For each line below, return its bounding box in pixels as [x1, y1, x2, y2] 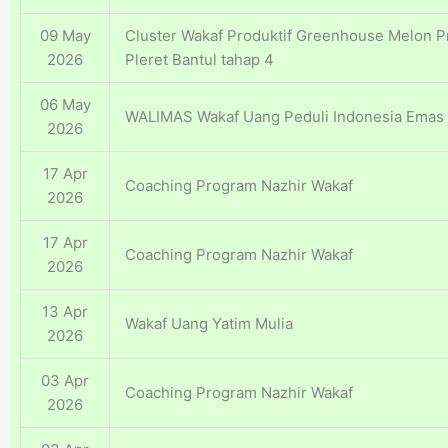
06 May [39, 95, 91, 115]
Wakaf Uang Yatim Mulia [125, 314, 293, 334]
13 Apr [42, 302, 88, 322]
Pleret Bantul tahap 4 [125, 50, 274, 70]
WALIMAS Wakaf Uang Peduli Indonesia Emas [125, 107, 444, 127]
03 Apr [41, 371, 89, 391]
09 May [39, 26, 91, 46]
